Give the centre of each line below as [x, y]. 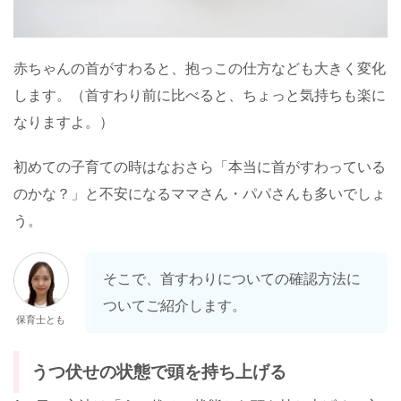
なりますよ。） [64, 123]
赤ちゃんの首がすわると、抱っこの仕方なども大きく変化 [200, 69]
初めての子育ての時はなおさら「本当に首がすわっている [200, 167]
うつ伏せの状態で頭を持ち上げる [159, 372]
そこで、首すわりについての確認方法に [232, 279]
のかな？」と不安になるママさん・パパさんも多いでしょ [200, 194]
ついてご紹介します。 [175, 306]
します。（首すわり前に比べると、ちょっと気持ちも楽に [200, 96]
